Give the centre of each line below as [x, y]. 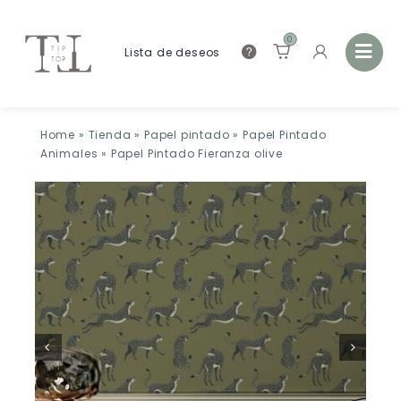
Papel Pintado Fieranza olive [196, 154]
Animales [69, 154]
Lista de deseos [172, 53]
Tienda [110, 135]
